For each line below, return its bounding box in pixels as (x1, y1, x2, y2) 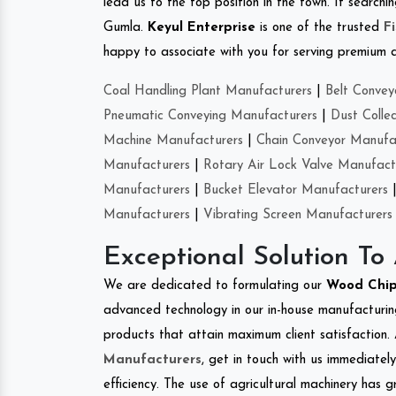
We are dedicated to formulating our (103, 278, 326, 293)
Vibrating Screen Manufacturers (203, 208, 392, 222)
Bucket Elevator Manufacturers (203, 183, 388, 197)
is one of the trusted (255, 20, 384, 34)
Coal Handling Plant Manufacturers (103, 84, 312, 98)
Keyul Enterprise (148, 20, 255, 34)
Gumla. (103, 20, 148, 34)
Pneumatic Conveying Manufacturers (103, 109, 317, 123)
